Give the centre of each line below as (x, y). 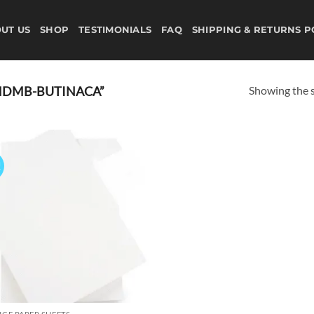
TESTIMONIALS (115, 30)
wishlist (127, 178)
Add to (127, 168)
